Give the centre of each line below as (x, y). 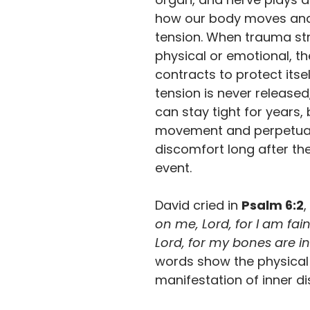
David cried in (198, 205)
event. (173, 168)
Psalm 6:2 (273, 205)
